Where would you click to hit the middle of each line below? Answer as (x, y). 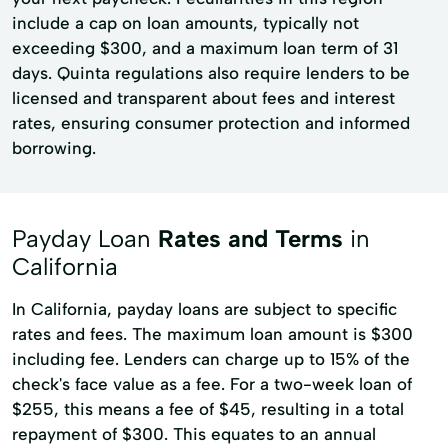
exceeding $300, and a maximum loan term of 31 (205, 48)
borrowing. (54, 148)
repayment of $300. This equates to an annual (194, 434)
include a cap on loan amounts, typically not (185, 23)
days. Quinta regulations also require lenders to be (211, 73)
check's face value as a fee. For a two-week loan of (212, 384)
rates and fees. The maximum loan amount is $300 (212, 334)
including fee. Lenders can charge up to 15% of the (211, 359)
